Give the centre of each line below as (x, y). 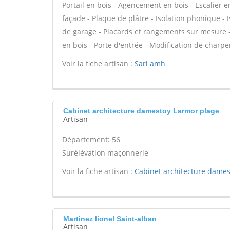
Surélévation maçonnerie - (108, 153)
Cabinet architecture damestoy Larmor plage (141, 111)
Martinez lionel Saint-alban (110, 219)
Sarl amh (150, 63)
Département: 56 (91, 139)
